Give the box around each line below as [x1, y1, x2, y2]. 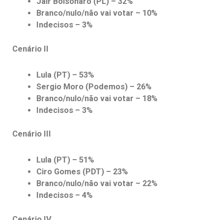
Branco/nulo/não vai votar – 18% [36, 93, 158, 103]
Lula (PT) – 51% [36, 155, 95, 165]
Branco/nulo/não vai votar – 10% [36, 8, 158, 18]
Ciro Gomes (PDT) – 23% [36, 167, 129, 177]
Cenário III [12, 129, 51, 139]
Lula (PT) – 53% [36, 70, 95, 80]
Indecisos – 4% [36, 191, 93, 200]
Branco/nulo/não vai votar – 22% [36, 179, 158, 189]
